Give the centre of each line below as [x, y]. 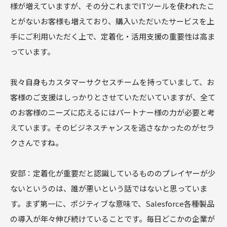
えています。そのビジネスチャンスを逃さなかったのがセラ [112, 128]
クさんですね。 [36, 143]
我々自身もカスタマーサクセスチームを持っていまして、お [112, 82]
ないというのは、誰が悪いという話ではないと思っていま [109, 188]
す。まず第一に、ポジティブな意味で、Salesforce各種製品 [112, 204]
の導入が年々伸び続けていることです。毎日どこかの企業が [112, 219]
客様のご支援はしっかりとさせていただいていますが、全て [113, 97]
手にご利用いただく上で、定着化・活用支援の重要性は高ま [112, 36]
